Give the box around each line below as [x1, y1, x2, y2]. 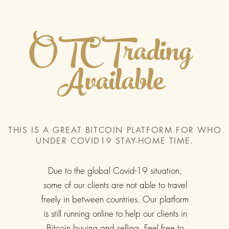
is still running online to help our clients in [43, 208, 187, 219]
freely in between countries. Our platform [41, 193, 189, 205]
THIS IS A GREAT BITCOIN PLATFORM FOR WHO [8, 125, 222, 135]
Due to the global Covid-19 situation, [48, 165, 182, 176]
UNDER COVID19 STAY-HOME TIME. [36, 135, 194, 146]
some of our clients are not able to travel [43, 179, 187, 191]
